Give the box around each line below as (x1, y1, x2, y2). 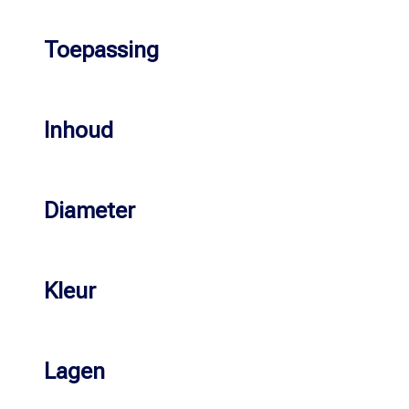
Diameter (44, 197, 135, 225)
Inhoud (44, 117, 113, 144)
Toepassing (44, 37, 159, 64)
